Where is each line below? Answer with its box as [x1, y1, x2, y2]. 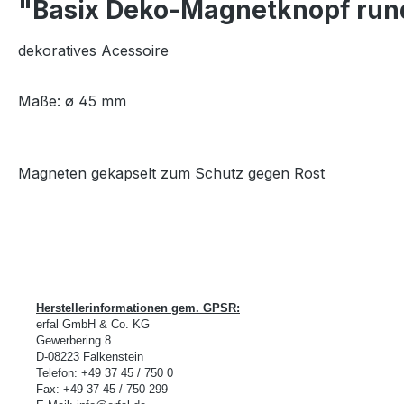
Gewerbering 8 [36, 334, 111, 348]
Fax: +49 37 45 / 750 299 [36, 382, 168, 397]
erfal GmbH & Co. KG [36, 317, 150, 332]
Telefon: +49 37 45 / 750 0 [36, 366, 173, 381]
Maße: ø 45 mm [18, 92, 126, 111]
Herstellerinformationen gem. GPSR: [36, 301, 240, 316]
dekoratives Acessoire [18, 41, 173, 60]
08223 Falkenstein [48, 350, 143, 364]
